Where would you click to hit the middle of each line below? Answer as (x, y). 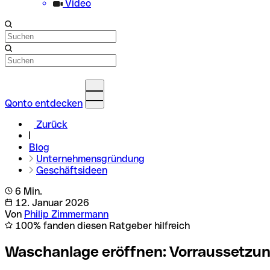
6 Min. (27, 191)
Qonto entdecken (44, 103)
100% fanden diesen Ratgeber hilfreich (101, 226)
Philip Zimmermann (66, 214)
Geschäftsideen (72, 170)
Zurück (52, 124)
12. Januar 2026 (51, 203)
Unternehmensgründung (90, 159)
